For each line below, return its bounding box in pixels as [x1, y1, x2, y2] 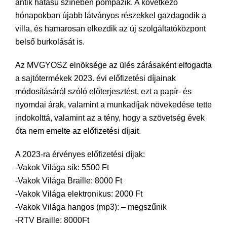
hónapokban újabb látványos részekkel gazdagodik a [15, 11, 206, 20]
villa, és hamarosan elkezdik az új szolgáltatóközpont [15, 24, 206, 33]
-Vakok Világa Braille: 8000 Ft [15, 176, 122, 185]
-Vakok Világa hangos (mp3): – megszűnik [15, 203, 167, 211]
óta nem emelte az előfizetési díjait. [15, 127, 141, 135]
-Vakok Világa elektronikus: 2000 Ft [15, 190, 142, 198]
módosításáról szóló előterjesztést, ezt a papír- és [15, 87, 192, 96]
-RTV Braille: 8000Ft [15, 216, 89, 224]
